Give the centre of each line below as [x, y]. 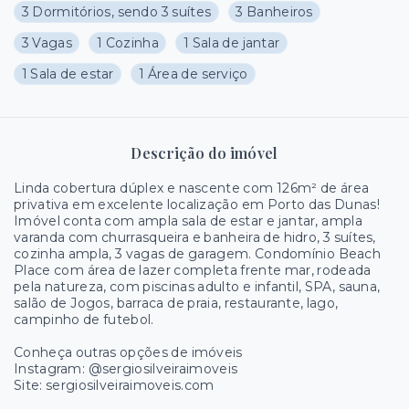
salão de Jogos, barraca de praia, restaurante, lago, [176, 303]
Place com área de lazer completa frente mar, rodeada [193, 270]
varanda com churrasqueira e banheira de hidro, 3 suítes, [195, 237]
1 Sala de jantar [231, 43]
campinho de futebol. [86, 320]
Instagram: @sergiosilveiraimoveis [126, 369]
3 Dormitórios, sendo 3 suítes [116, 12]
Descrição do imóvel [204, 153]
